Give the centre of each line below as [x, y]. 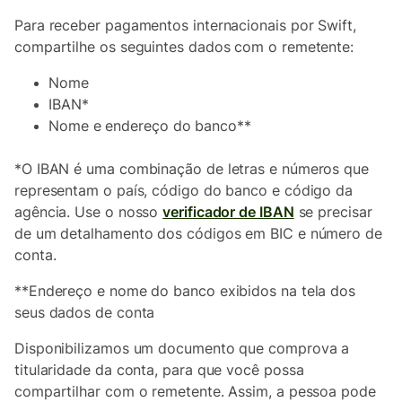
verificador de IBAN [228, 212]
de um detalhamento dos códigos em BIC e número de [198, 233]
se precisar [333, 212]
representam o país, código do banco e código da [184, 190]
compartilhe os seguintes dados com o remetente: [184, 47]
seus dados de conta [85, 312]
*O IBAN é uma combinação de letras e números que [192, 169]
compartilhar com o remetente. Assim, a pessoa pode [195, 391]
